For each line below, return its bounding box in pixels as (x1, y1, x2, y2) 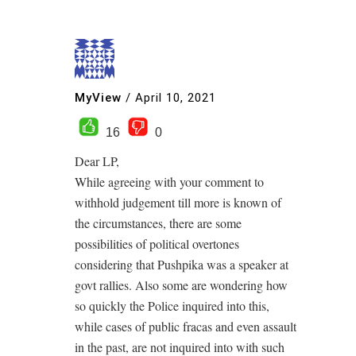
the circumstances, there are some (75, 214, 242, 231)
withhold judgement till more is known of (75, 193, 281, 211)
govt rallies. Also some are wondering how (75, 276, 288, 293)
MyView (75, 91, 122, 106)
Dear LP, (75, 152, 119, 169)
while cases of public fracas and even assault (75, 317, 296, 335)
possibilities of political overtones (75, 234, 239, 252)
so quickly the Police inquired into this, (75, 296, 269, 314)
